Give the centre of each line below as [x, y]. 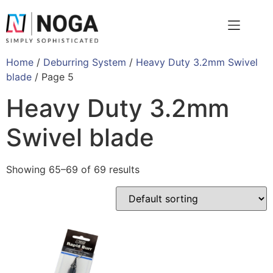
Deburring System [85, 62]
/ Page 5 [53, 77]
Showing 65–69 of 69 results [73, 169]
